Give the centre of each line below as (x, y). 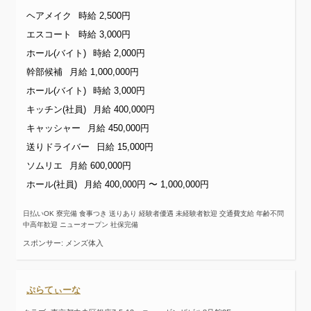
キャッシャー (53, 128)
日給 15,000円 (125, 147)
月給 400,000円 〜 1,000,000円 (146, 185)
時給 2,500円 (104, 16)
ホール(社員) (52, 185)
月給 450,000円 (118, 128)
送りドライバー (58, 147)
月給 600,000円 (100, 166)
